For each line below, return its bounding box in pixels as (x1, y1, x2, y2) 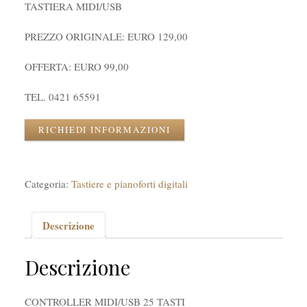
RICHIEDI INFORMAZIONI (38, 123, 171, 136)
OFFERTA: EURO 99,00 (24, 59, 129, 73)
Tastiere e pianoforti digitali (71, 177, 188, 191)
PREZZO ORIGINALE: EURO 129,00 (24, 29, 188, 43)
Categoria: (24, 177, 71, 191)
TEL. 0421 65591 (24, 89, 101, 103)
